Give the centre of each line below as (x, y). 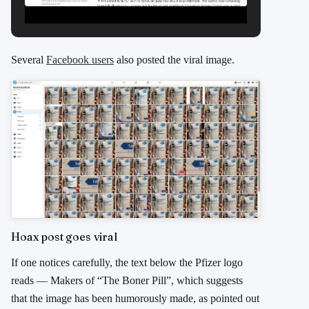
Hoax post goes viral (64, 236)
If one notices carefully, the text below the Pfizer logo (127, 262)
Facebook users (80, 60)
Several (29, 60)
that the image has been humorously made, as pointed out (135, 298)
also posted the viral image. (174, 60)
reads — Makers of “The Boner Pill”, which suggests (127, 280)
